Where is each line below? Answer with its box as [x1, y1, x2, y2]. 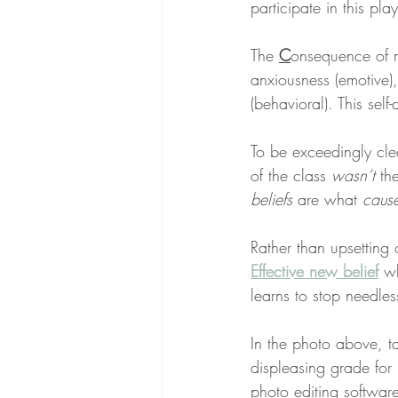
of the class [251, 164, 331, 187]
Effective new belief [251, 260, 378, 283]
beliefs [251, 188, 292, 211]
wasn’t [331, 164, 375, 187]
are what [292, 188, 362, 211]
